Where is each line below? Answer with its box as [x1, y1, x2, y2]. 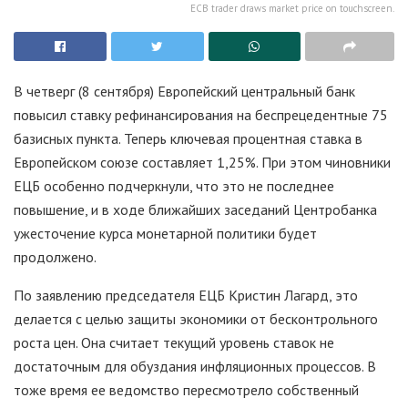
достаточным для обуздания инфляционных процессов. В [14, 357, 376, 376]
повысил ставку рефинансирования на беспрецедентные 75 [14, 106, 388, 125]
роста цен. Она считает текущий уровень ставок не [14, 333, 334, 352]
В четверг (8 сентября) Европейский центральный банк [14, 82, 355, 101]
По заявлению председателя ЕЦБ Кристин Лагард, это [14, 286, 358, 305]
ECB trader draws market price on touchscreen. [190, 2, 394, 15]
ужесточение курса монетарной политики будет [14, 224, 317, 243]
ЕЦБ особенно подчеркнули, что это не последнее [14, 177, 334, 196]
